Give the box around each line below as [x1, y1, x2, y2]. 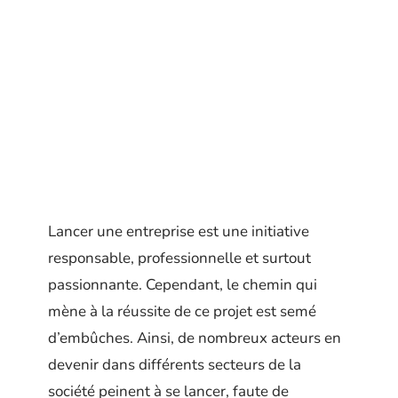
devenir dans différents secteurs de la [48, 354, 301, 375]
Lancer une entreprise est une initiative [48, 221, 309, 242]
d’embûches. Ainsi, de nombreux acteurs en [48, 328, 341, 348]
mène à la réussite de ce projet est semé [48, 301, 316, 322]
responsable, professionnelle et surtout [48, 248, 311, 268]
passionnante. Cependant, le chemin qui [48, 275, 317, 295]
